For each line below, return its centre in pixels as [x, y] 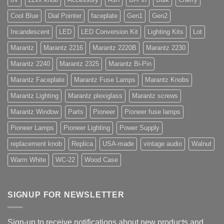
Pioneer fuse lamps [152, 112]
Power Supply [139, 128]
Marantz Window [34, 112]
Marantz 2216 [63, 48]
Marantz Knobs [167, 80]
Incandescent [30, 32]
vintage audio [163, 144]
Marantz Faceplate [37, 80]
